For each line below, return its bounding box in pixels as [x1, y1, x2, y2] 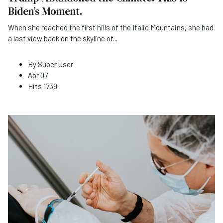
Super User [38, 59, 73, 69]
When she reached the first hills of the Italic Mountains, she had [8, 22, 214, 32]
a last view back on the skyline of [8, 33, 113, 43]
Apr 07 [28, 70, 48, 80]
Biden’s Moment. [8, 3, 82, 18]
